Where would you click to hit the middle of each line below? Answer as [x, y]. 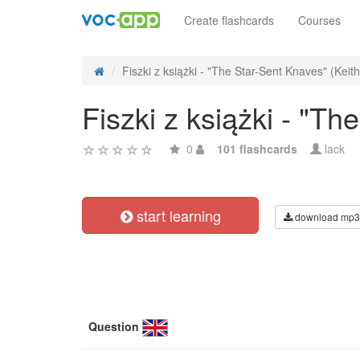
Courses [319, 20]
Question [114, 326]
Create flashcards [229, 20]
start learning [176, 215]
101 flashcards [257, 149]
